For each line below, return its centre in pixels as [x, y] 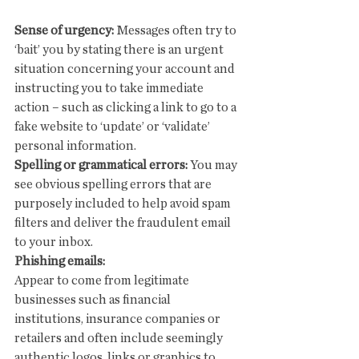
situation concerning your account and [126, 69]
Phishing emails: [60, 261]
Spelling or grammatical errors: [101, 165]
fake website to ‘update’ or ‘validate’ [113, 127]
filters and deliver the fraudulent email [124, 223]
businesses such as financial [94, 300]
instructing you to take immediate [110, 88]
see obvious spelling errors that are [114, 184]
